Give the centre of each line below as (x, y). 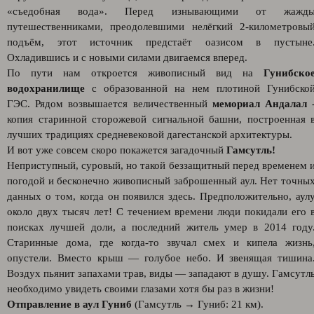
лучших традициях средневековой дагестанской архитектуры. (150, 135)
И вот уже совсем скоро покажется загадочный (117, 150)
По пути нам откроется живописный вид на (135, 73)
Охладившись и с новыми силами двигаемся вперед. (127, 57)
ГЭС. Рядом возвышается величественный (110, 104)
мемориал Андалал (259, 104)
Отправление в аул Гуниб (71, 304)
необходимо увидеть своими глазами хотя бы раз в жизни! (141, 289)
